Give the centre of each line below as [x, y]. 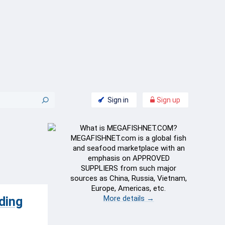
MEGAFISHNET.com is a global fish [129, 138]
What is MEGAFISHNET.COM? [129, 128]
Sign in [118, 100]
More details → [129, 198]
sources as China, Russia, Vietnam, [129, 178]
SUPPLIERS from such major [129, 168]
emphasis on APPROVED [129, 158]
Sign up [168, 100]
